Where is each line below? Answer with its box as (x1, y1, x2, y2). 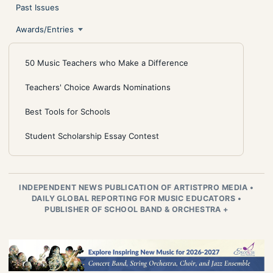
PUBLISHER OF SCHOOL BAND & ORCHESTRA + (44, 204, 229, 214)
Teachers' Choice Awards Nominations (25, 82, 171, 92)
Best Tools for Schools (25, 106, 110, 116)
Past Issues (16, 2, 59, 12)
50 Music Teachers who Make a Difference (25, 57, 188, 68)
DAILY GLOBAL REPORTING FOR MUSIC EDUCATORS (31, 193, 238, 203)
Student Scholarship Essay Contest (25, 130, 159, 141)
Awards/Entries (16, 24, 74, 34)
